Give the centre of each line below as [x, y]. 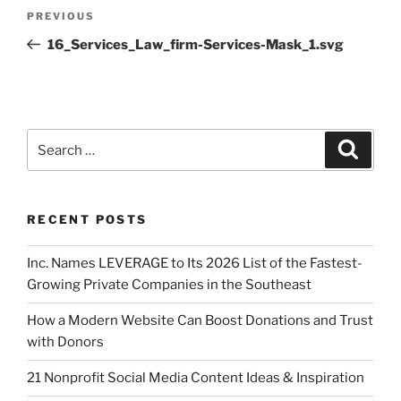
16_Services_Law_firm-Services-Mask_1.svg [195, 44]
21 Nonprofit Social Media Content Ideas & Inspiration [196, 378]
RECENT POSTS [87, 220]
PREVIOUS [61, 16]
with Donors [65, 342]
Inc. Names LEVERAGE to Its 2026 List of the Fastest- [195, 264]
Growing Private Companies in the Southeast [169, 285]
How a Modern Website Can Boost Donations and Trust [200, 321]
